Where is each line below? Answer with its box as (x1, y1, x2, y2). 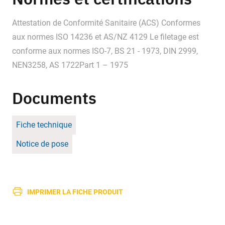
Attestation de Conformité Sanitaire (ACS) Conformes (12, 18, 200, 28)
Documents (12, 87, 96, 109)
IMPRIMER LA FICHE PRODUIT (27, 186, 123, 196)
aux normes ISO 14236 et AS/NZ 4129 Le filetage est (12, 32, 199, 42)
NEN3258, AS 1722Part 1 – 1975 (12, 60, 128, 70)
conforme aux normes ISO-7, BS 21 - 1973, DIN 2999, (12, 46, 198, 56)
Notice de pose (16, 139, 68, 149)
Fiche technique (16, 120, 72, 130)
